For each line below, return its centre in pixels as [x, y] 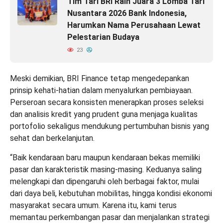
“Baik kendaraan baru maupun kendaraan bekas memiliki [105, 157]
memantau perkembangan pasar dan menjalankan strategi [110, 217]
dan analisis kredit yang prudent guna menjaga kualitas [104, 114]
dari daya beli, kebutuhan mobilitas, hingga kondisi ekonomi [111, 193]
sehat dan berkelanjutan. [52, 138]
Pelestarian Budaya [103, 37]
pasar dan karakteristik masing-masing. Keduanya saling [106, 169]
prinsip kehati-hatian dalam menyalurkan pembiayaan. [101, 90]
